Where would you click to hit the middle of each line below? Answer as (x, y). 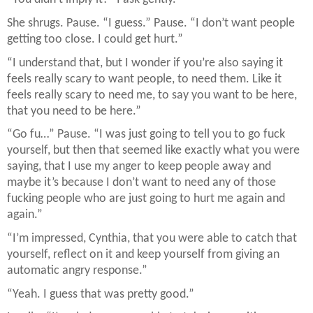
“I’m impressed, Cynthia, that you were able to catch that (152, 239)
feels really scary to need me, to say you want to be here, (152, 95)
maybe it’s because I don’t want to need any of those (141, 183)
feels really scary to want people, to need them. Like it (144, 79)
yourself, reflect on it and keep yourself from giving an (143, 255)
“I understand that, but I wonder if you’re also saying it (145, 63)
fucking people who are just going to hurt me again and (146, 199)
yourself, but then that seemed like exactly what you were (153, 151)
